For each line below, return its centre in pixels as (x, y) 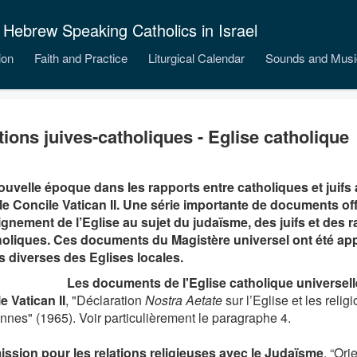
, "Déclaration (105, 300)
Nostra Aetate (183, 300)
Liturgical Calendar (196, 58)
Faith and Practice (81, 58)
